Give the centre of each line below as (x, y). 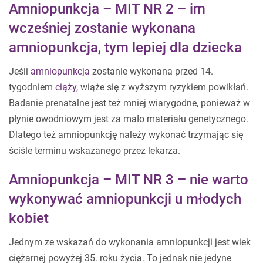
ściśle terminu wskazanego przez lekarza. (95, 151)
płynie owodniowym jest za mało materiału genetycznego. (129, 119)
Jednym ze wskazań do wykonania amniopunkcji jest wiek (130, 242)
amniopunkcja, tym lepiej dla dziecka (125, 48)
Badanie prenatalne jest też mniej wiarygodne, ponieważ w (129, 103)
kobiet (29, 219)
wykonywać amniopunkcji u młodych (125, 199)
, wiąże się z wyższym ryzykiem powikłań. (162, 87)
